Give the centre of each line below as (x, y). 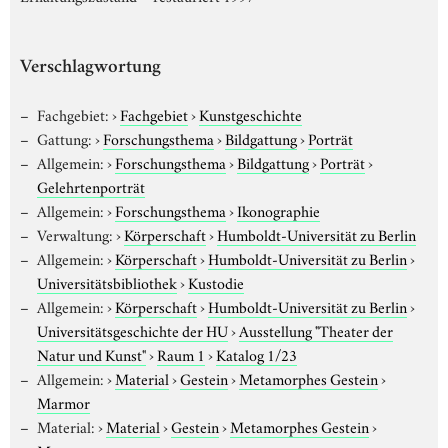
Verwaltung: (74, 233)
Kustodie (216, 281)
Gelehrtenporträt (91, 185)
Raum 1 (181, 353)
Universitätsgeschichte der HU (132, 329)
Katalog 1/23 (256, 353)
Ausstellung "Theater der (316, 329)
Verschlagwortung (90, 68)
